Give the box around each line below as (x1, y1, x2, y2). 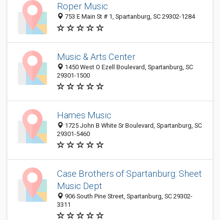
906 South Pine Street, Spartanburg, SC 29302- (63, 192, 192, 200)
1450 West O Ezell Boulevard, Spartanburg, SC (63, 63, 193, 71)
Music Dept (57, 181, 102, 191)
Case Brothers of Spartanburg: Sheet (57, 168, 202, 179)
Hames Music (57, 110, 111, 120)
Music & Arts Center (57, 52, 136, 62)
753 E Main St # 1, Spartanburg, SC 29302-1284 (63, 13, 195, 21)
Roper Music (57, 1, 108, 12)
